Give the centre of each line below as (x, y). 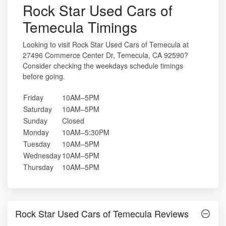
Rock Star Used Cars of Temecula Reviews (102, 214)
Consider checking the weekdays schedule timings (103, 66)
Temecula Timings (80, 27)
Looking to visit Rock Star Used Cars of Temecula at (106, 45)
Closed (73, 121)
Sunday (35, 121)
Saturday (38, 109)
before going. (44, 76)
